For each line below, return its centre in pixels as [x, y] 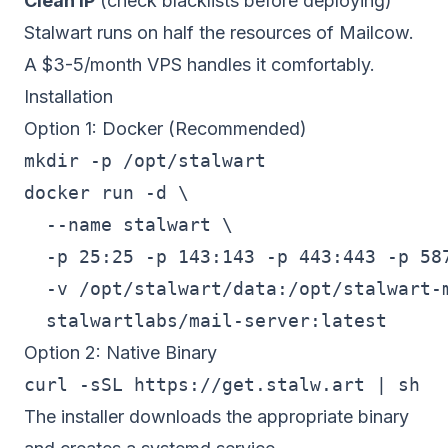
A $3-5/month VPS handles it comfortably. [199, 64]
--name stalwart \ [128, 224]
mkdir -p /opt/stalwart [145, 160]
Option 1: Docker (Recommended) [165, 128]
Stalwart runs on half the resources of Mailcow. [219, 32]
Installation [68, 96]
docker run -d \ [106, 192]
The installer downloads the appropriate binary [216, 416]
